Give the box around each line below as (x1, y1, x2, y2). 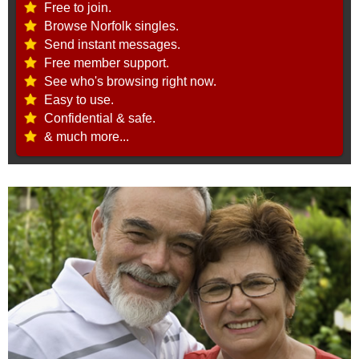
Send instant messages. (44, 37, 180, 51)
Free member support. (44, 55, 169, 70)
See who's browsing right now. (44, 74, 216, 88)
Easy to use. (44, 92, 114, 107)
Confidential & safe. (44, 111, 155, 125)
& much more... (44, 129, 129, 143)
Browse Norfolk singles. (44, 18, 179, 33)
